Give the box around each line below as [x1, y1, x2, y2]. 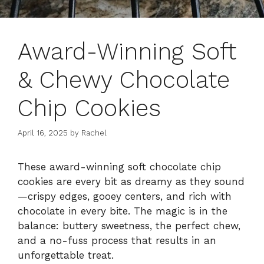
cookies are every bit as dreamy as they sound [18, 176, 245, 188]
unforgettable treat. [18, 249, 114, 262]
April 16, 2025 [18, 128, 68, 138]
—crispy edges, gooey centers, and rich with [18, 190, 232, 203]
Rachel [81, 128, 107, 138]
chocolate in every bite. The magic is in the [18, 205, 227, 217]
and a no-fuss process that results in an [18, 235, 216, 247]
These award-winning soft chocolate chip [18, 161, 221, 173]
